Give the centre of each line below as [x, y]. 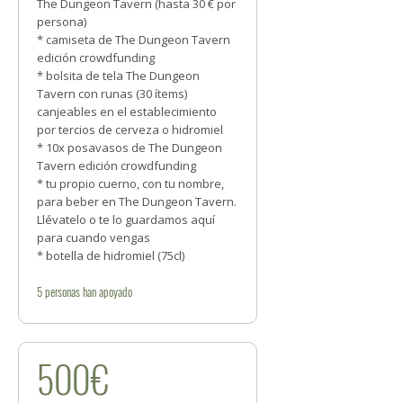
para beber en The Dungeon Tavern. [137, 201]
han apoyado [106, 291]
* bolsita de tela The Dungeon [118, 76]
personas [63, 291]
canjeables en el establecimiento [127, 112]
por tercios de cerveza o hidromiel [130, 130]
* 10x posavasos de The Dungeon [130, 148]
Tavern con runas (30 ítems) [112, 94]
